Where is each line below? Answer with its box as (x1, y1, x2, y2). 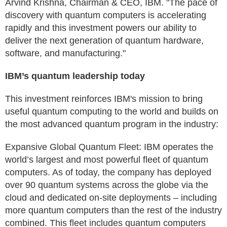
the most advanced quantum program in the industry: (5, 119, 218, 129)
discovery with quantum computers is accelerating (5, 10, 206, 20)
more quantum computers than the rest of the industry (5, 205, 222, 215)
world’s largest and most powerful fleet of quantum (5, 155, 208, 165)
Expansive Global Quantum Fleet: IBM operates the (5, 142, 213, 152)
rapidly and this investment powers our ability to (5, 23, 197, 33)
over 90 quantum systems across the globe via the (5, 180, 208, 190)
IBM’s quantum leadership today (5, 71, 145, 81)
